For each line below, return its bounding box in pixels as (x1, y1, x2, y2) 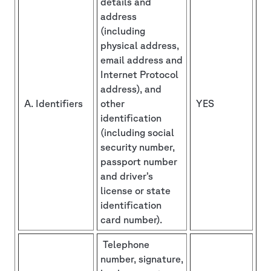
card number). (100, 214, 162, 225)
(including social (100, 126, 174, 138)
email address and (100, 54, 183, 65)
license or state (100, 184, 171, 196)
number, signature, (100, 253, 183, 264)
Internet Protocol (100, 68, 178, 80)
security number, (100, 141, 175, 152)
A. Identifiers (22, 97, 83, 109)
